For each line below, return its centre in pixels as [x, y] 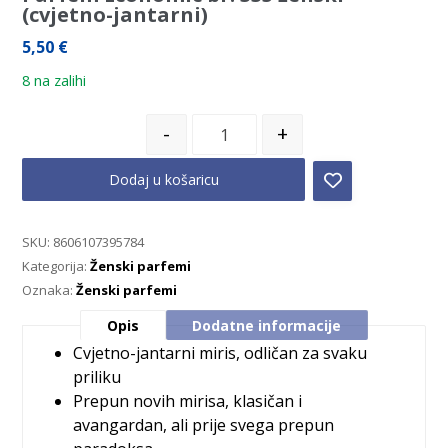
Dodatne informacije [267, 325]
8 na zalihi [54, 80]
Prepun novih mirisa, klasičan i [188, 401]
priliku [97, 377]
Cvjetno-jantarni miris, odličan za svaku [220, 353]
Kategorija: [56, 266]
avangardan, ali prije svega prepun [204, 425]
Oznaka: [49, 290]
